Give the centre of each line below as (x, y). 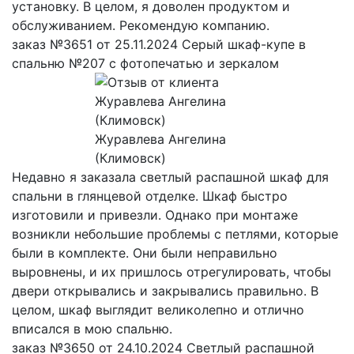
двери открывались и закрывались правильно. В (165, 290)
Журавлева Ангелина (160, 139)
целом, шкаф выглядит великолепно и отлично (158, 309)
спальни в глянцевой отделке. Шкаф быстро (150, 196)
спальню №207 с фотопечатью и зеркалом (145, 63)
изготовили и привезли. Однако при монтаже (155, 215)
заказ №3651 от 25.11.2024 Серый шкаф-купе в (159, 44)
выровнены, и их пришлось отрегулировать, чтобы (171, 271)
